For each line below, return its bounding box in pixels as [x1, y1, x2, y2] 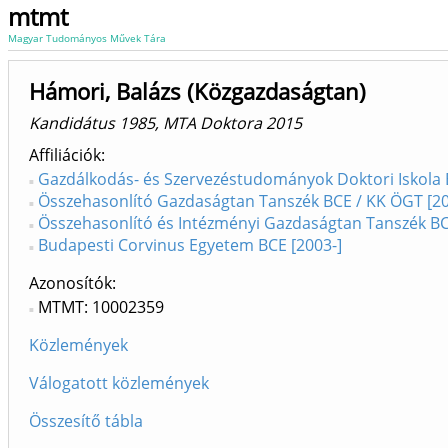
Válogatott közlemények [29, 372, 209, 394]
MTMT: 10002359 [38, 296, 164, 318]
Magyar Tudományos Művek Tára [8, 31, 166, 45]
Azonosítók [29, 272, 112, 294]
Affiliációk [29, 144, 101, 166]
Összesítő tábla [29, 410, 143, 432]
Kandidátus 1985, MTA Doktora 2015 [29, 112, 302, 134]
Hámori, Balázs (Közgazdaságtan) [29, 76, 366, 107]
